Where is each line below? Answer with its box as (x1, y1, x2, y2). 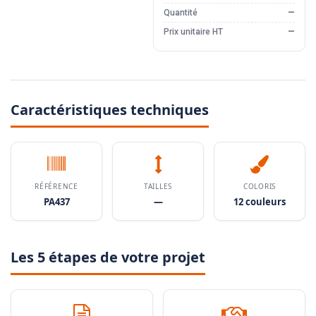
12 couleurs (233, 195, 286, 209)
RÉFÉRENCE (35, 181, 78, 192)
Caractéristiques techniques (11, 100, 209, 120)
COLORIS (243, 181, 276, 192)
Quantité (163, 8, 197, 18)
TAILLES (144, 181, 172, 192)
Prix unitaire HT (163, 27, 223, 37)
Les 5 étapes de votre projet (11, 248, 205, 267)
